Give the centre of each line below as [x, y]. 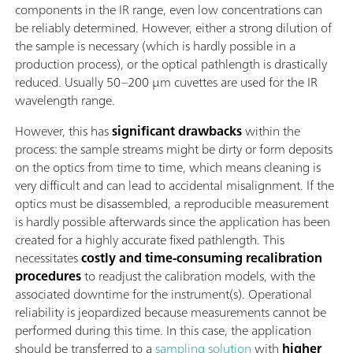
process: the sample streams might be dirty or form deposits [174, 149]
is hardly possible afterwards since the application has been [173, 221]
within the [271, 130]
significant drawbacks [177, 130]
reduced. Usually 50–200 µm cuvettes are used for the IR [166, 82]
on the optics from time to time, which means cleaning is [168, 167]
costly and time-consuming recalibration [202, 257]
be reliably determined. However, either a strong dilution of [173, 27]
